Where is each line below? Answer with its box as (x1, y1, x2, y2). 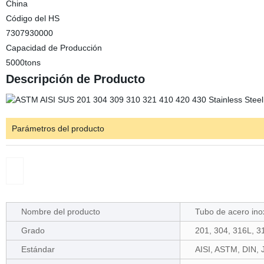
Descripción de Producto (5, 72, 145, 85)
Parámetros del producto (11, 124, 104, 133)
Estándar (21, 245, 55, 254)
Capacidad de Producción (5, 43, 102, 52)
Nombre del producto (21, 207, 100, 216)
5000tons (5, 58, 41, 67)
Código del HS (5, 14, 60, 23)
